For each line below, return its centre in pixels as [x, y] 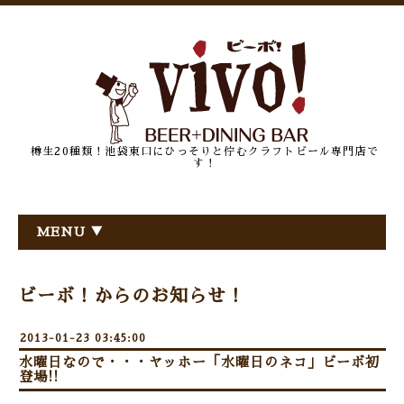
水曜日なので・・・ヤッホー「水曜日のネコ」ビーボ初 [199, 362]
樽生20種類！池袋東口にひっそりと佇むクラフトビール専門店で [204, 151]
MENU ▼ [70, 232]
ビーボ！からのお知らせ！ [132, 296]
